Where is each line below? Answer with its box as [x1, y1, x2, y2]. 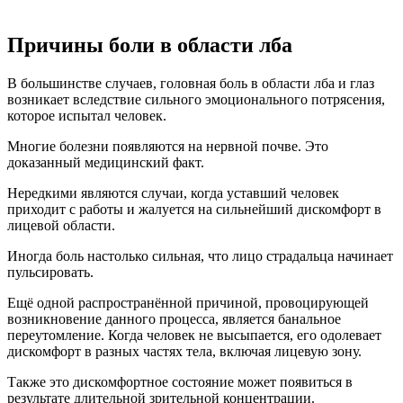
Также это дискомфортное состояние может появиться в [7, 373, 353, 390]
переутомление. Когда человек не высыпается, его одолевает [7, 327, 381, 343]
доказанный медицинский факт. [7, 154, 204, 170]
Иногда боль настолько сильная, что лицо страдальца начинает [7, 247, 393, 264]
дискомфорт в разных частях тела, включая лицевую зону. [7, 343, 362, 359]
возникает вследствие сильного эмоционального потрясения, [7, 91, 385, 107]
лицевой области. [7, 217, 115, 233]
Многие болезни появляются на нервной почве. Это [7, 138, 328, 154]
